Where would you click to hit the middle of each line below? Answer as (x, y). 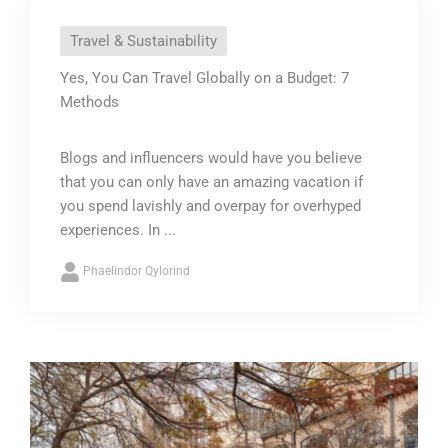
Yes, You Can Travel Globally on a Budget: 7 (204, 77)
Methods (89, 101)
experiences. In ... (118, 229)
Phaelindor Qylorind (136, 271)
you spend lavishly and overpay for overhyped (210, 205)
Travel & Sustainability (143, 40)
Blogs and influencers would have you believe (211, 157)
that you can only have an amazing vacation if (211, 181)
